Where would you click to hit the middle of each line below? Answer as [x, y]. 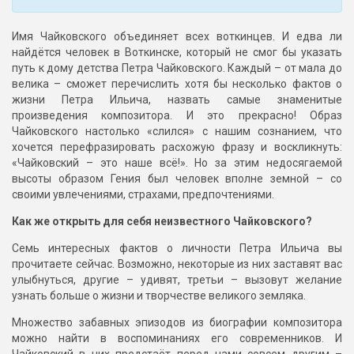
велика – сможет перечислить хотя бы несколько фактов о [177, 84]
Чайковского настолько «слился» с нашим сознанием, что [177, 132]
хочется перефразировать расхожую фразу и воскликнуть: [177, 147]
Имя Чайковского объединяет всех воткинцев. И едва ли [177, 37]
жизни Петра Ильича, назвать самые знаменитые [177, 100]
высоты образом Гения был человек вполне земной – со [177, 179]
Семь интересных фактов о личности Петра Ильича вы [177, 249]
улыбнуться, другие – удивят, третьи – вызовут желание [177, 280]
